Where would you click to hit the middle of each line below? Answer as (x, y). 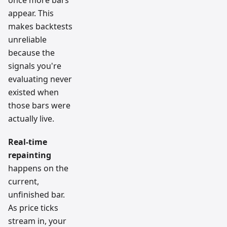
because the (31, 53)
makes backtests (40, 27)
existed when (33, 92)
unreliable (27, 40)
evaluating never (40, 79)
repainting (30, 155)
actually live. (31, 119)
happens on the (38, 168)
